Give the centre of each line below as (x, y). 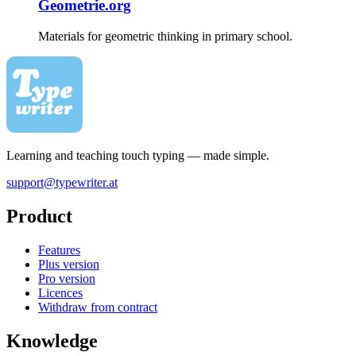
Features (59, 250)
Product (39, 216)
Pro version (67, 278)
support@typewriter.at (62, 183)
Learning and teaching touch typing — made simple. (138, 156)
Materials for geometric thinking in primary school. (165, 37)
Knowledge (52, 341)
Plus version (69, 264)
